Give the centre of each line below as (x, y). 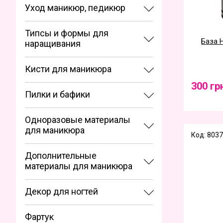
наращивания (53, 44)
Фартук (39, 217)
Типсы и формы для (67, 33)
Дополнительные (61, 156)
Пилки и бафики (57, 94)
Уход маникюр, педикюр (75, 8)
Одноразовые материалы (78, 120)
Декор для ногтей (61, 191)
